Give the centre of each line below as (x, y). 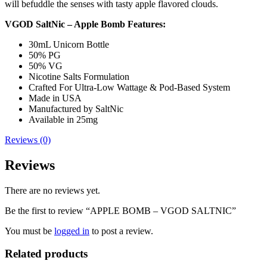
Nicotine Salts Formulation (79, 76)
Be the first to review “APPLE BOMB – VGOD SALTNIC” (120, 210)
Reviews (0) (28, 139)
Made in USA (55, 98)
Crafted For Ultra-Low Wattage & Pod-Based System (129, 87)
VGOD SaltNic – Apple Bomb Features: (85, 24)
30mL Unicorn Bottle (69, 44)
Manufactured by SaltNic (76, 108)
